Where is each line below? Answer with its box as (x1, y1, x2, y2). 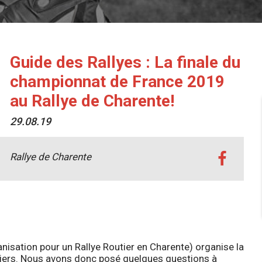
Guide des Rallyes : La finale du (9, 52, 240, 72)
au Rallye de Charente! (9, 91, 174, 111)
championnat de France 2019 (9, 71, 225, 91)
